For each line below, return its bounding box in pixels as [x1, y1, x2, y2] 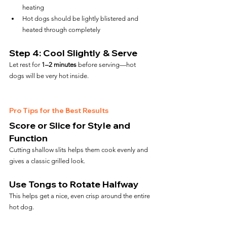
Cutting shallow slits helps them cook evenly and [9, 146, 149, 154]
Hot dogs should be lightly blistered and [22, 15, 140, 22]
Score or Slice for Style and [9, 120, 132, 131]
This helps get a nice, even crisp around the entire [9, 192, 152, 200]
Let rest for [9, 61, 42, 68]
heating [22, 4, 44, 11]
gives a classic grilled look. [9, 157, 85, 165]
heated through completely [22, 26, 100, 33]
